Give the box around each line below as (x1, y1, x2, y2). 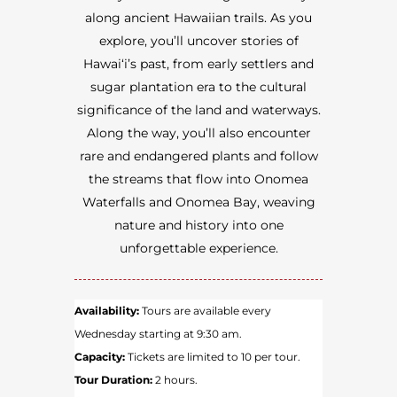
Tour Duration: (74, 373, 152, 387)
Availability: (74, 304, 142, 318)
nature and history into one (113, 217, 284, 234)
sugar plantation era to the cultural (90, 79, 307, 96)
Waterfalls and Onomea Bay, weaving (82, 194, 315, 211)
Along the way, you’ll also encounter (86, 125, 311, 142)
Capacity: (74, 350, 128, 364)
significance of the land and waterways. (76, 102, 321, 119)
